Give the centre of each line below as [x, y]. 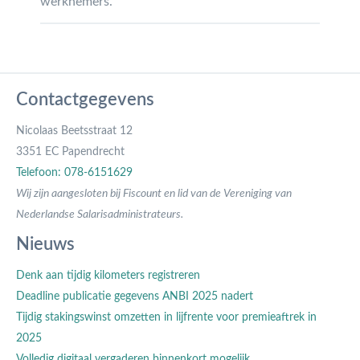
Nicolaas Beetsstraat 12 [74, 131]
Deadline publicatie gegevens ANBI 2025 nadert [135, 297]
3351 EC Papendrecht [70, 152]
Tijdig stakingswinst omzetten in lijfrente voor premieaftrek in [166, 317]
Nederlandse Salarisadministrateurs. [100, 215]
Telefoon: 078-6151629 [74, 173]
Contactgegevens [85, 100]
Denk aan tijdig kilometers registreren [108, 276]
